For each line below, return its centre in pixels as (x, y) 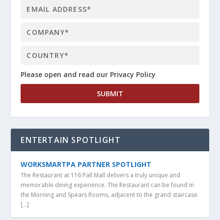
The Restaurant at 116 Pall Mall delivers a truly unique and (101, 175)
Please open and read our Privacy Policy (88, 74)
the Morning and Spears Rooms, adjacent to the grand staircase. (110, 195)
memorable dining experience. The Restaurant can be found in (108, 185)
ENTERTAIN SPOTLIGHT (71, 140)
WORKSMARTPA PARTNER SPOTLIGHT (86, 164)
